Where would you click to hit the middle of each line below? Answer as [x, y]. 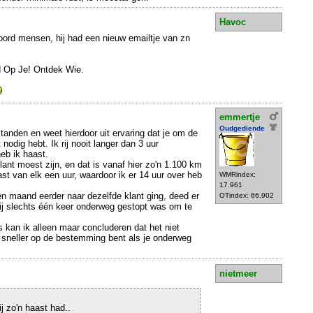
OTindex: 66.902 [247, 196]
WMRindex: [238, 175]
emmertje [240, 117]
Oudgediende [242, 129]
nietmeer [238, 273]
